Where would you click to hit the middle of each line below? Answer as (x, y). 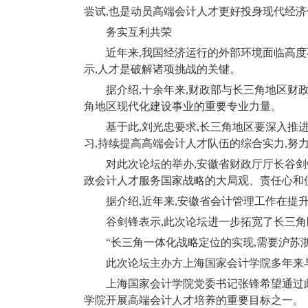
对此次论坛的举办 (150, 164)
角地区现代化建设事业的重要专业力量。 (183, 106)
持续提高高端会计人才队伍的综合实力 (191, 143)
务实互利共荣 (139, 32)
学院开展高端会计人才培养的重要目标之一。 (194, 300)
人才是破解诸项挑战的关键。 (169, 69)
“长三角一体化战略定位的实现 (180, 242)
